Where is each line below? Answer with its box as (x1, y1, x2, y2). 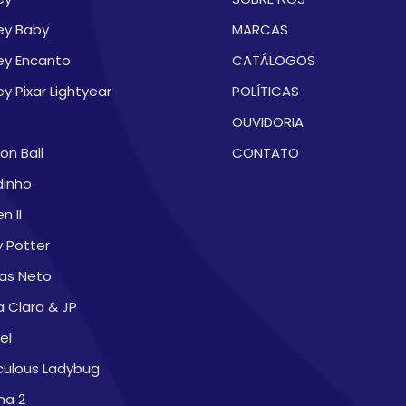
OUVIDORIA (232, 112, 304, 131)
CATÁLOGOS (232, 51, 315, 70)
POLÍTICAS (232, 82, 299, 101)
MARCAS (232, 20, 288, 39)
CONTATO (232, 143, 299, 162)
